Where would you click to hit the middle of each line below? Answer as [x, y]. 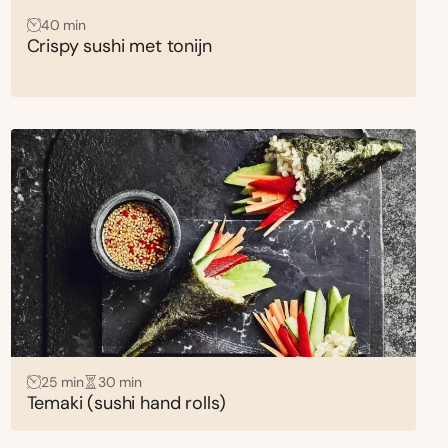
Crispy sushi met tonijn [119, 45]
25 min [62, 381]
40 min [63, 24]
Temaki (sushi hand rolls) [126, 402]
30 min [119, 381]
